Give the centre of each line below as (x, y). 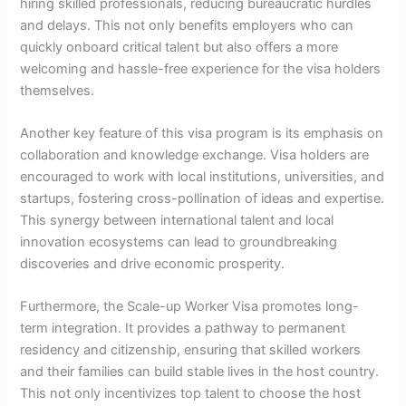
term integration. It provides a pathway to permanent (183, 329)
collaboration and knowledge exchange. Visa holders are (195, 155)
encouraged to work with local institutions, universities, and (203, 177)
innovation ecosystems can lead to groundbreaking (179, 242)
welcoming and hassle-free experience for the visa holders (201, 68)
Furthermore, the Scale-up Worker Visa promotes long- (190, 307)
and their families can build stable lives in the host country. (200, 372)
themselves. (59, 90)
